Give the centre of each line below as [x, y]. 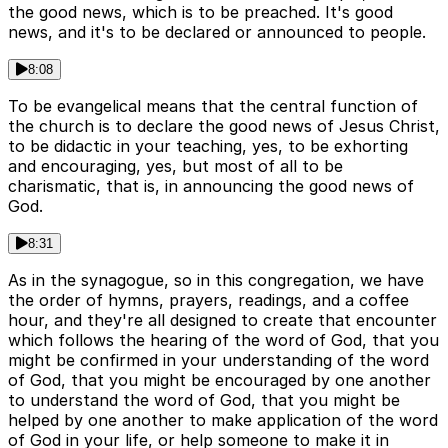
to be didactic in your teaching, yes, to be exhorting [208, 146]
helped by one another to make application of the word [223, 420]
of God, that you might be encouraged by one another [219, 380]
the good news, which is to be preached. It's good [200, 12]
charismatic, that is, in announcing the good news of [211, 186]
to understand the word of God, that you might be [204, 400]
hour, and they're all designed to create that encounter [222, 320]
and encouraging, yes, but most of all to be [175, 166]
